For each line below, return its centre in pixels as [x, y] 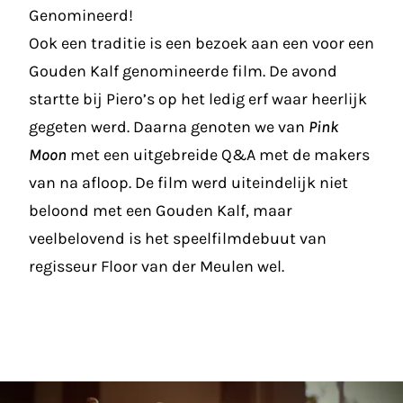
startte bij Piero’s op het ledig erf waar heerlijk [198, 99]
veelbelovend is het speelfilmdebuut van [178, 238]
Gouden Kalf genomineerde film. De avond [183, 71]
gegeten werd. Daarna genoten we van [169, 127]
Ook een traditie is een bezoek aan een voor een [201, 43]
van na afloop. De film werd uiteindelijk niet [188, 183]
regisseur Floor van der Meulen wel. [157, 266]
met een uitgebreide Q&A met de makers [218, 155]
